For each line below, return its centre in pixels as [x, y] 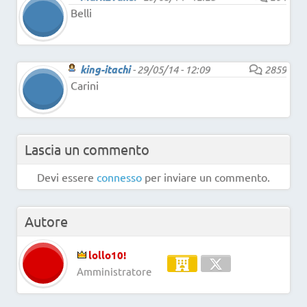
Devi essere [67, 177]
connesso [119, 177]
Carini [85, 85]
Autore [46, 221]
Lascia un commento [87, 149]
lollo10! [107, 255]
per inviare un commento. [206, 177]
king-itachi [105, 70]
